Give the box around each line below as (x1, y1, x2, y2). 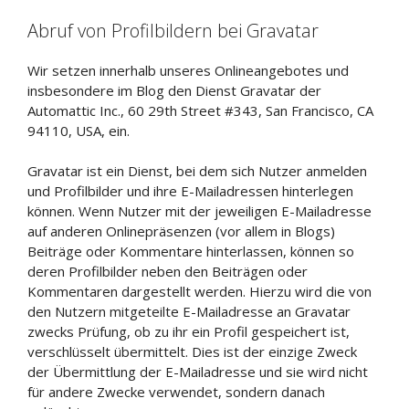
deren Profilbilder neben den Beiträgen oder (27, 262, 308, 280)
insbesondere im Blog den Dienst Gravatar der (27, 80, 321, 100)
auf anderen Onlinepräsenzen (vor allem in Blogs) (27, 222, 335, 240)
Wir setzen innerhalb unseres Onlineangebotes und (27, 60, 349, 79)
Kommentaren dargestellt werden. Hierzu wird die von (27, 282, 372, 300)
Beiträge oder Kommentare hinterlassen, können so (27, 242, 354, 260)
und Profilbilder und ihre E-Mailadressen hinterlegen (27, 182, 353, 200)
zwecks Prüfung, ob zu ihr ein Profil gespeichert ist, (27, 322, 350, 341)
